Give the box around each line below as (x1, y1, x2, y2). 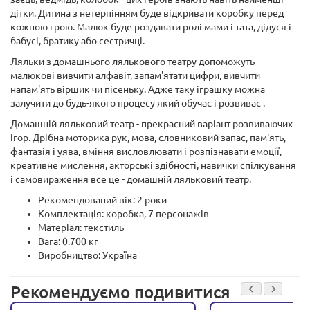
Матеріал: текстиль (38, 222, 124, 233)
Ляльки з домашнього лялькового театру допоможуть (10, 56, 255, 67)
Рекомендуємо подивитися (10, 283, 230, 302)
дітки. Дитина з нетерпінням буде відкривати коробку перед (10, 8, 284, 19)
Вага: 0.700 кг (38, 236, 98, 247)
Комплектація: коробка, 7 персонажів (38, 208, 211, 219)
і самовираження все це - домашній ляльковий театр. (10, 174, 251, 185)
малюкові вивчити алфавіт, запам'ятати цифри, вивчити (10, 70, 260, 81)
